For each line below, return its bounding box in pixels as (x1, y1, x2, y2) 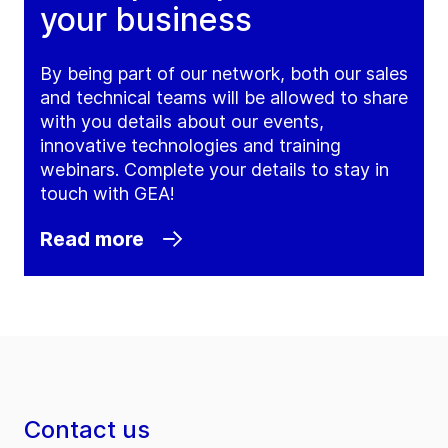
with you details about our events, (40, 111, 324, 133)
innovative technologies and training (40, 135, 341, 157)
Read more (40, 227, 144, 252)
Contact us (24, 415, 150, 445)
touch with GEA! (40, 183, 175, 205)
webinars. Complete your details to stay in (40, 159, 389, 181)
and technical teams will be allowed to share (40, 87, 408, 109)
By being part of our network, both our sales (40, 63, 408, 85)
